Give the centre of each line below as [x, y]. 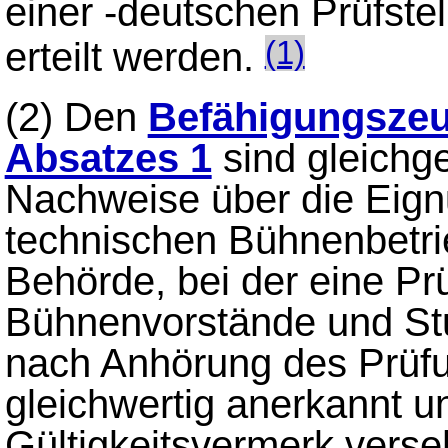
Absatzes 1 [108, 158]
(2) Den [76, 117]
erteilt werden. [134, 57]
